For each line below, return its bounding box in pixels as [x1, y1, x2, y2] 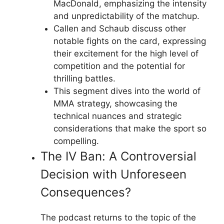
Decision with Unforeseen [40, 166, 186, 181]
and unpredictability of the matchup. [53, 10, 199, 21]
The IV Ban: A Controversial [40, 148, 196, 163]
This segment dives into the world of [53, 85, 200, 96]
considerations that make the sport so [53, 123, 206, 133]
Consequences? [40, 184, 131, 199]
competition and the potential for [53, 60, 185, 71]
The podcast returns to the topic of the [40, 212, 196, 222]
